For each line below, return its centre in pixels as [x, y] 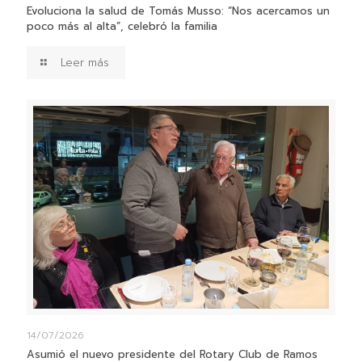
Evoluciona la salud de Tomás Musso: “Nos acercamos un [178, 11]
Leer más [85, 63]
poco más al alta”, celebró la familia [122, 27]
